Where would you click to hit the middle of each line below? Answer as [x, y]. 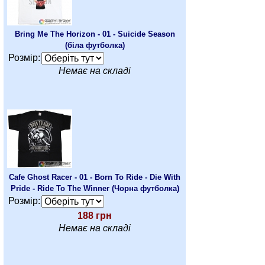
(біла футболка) [95, 45]
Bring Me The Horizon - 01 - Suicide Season [95, 34]
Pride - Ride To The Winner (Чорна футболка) [95, 188]
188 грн [95, 216]
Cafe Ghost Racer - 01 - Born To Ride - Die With [95, 177]
